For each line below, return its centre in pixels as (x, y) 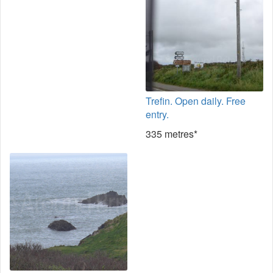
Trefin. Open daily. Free (196, 101)
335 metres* (172, 134)
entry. (157, 114)
